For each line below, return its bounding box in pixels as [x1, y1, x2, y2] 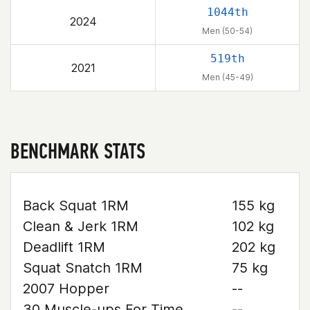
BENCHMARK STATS [10, 138, 145, 164]
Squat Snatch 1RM [23, 259, 143, 276]
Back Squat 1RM [23, 197, 129, 214]
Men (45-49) [201, 72, 253, 82]
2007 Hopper [23, 280, 109, 297]
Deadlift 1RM [23, 239, 105, 255]
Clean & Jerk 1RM [23, 218, 138, 235]
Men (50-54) [202, 26, 253, 36]
